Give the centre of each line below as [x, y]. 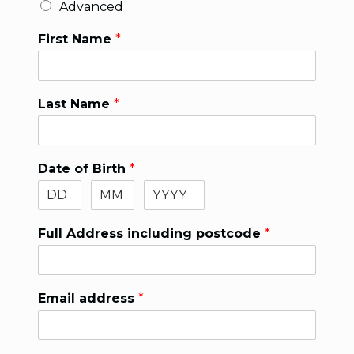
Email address [88, 298]
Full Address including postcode [151, 233]
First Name [76, 39]
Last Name [75, 104]
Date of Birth [83, 169]
